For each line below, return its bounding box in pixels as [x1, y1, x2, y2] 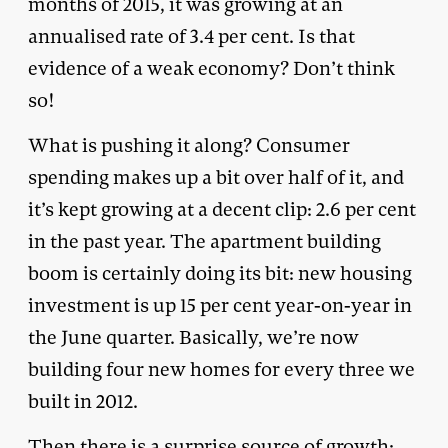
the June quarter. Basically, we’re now [28, 324, 359, 350]
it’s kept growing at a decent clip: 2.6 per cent [28, 196, 416, 222]
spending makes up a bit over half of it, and [28, 164, 404, 190]
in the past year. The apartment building [28, 228, 381, 254]
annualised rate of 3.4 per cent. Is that [28, 23, 355, 49]
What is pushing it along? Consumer [28, 132, 350, 158]
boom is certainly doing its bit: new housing [28, 260, 412, 286]
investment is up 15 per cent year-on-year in [28, 292, 412, 318]
